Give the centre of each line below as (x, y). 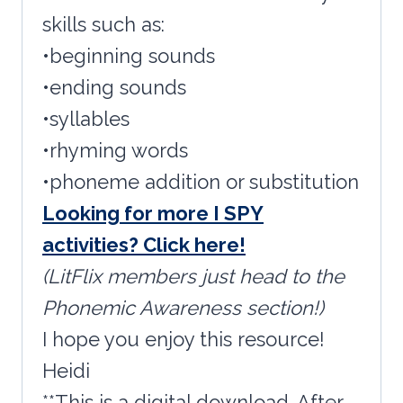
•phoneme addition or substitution (201, 182)
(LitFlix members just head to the (193, 277)
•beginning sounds (129, 56)
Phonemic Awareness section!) (183, 308)
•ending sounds (114, 88)
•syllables (86, 119)
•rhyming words (115, 151)
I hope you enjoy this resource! (184, 340)
